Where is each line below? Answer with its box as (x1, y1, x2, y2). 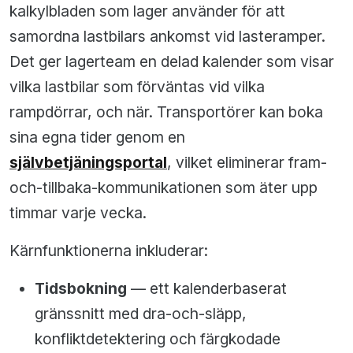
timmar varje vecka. (9, 203, 147, 223)
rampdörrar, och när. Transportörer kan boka (9, 102, 323, 122)
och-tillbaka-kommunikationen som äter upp (9, 178, 318, 198)
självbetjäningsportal (9, 153, 167, 173)
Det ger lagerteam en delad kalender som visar (9, 52, 334, 72)
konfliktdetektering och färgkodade (35, 329, 281, 349)
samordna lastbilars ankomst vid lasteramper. (9, 27, 325, 46)
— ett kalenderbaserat (127, 279, 287, 299)
